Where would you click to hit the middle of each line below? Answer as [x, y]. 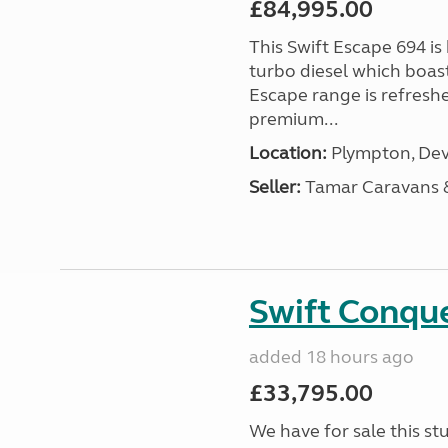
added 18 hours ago [331, 357]
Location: [287, 153]
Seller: [274, 187]
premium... [293, 119]
